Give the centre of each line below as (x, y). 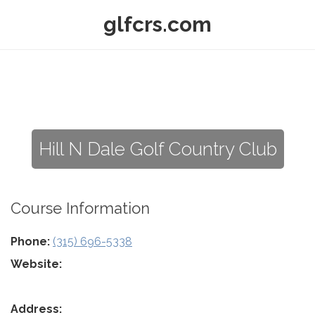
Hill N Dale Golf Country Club (157, 149)
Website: (36, 264)
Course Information (80, 208)
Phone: (30, 242)
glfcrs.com (157, 24)
